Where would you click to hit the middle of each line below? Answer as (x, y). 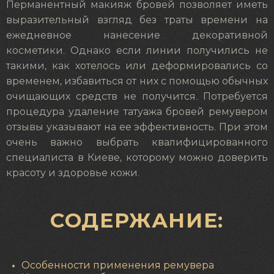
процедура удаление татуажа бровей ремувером (137, 112)
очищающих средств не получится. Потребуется (137, 97)
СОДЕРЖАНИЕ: (137, 220)
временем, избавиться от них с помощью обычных (137, 81)
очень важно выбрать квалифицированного (137, 143)
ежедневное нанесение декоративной (137, 35)
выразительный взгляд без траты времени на (137, 20)
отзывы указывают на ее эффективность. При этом (137, 127)
